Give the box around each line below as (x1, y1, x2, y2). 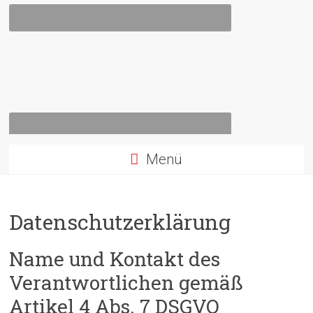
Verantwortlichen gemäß (9, 270, 244, 296)
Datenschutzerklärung (9, 208, 231, 235)
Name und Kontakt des (9, 246, 221, 272)
